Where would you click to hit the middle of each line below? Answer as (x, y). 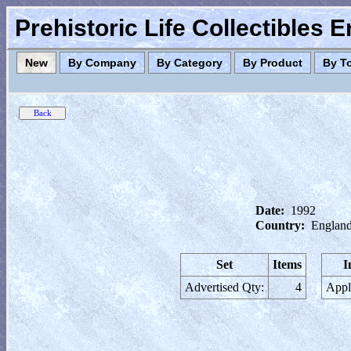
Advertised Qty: (224, 287)
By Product (273, 63)
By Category (190, 63)
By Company (102, 63)
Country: (280, 225)
